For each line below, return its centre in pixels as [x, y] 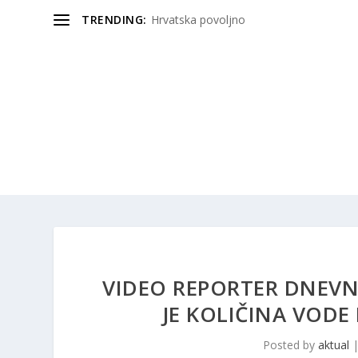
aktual [334, 344]
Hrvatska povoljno [198, 20]
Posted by [291, 344]
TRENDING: [114, 20]
